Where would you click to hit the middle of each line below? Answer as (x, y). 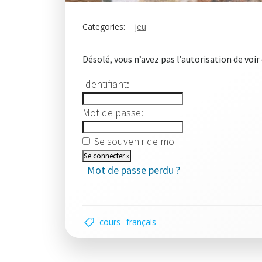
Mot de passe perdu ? (134, 170)
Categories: (104, 27)
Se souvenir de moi (135, 141)
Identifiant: (106, 84)
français (141, 222)
